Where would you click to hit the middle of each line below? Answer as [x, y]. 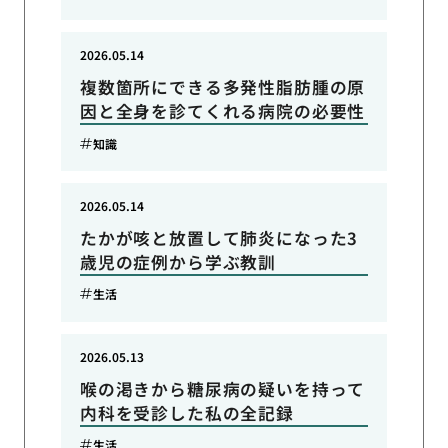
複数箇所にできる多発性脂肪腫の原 [222, 87]
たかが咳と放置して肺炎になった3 [219, 237]
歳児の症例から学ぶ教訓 [178, 261]
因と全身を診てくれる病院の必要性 [222, 111]
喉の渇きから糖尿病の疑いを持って [222, 388]
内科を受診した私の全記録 [186, 412]
